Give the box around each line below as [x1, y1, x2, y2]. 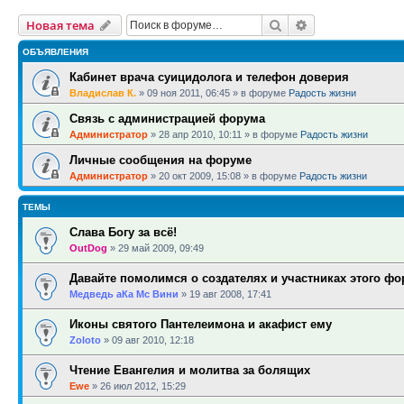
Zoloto [69, 335, 101, 345]
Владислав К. [69, 87, 136, 98]
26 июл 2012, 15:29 [100, 381, 186, 391]
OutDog [69, 243, 107, 253]
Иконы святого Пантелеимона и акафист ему [69, 317, 332, 331]
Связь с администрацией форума [69, 112, 265, 125]
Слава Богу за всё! [69, 225, 177, 239]
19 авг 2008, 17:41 [189, 289, 271, 299]
